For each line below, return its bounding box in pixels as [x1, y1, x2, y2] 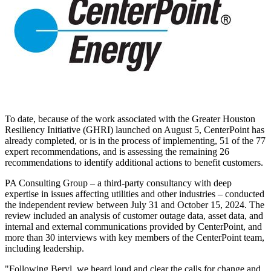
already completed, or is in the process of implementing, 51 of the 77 [5, 135, 266, 146]
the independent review [5, 199, 96, 210]
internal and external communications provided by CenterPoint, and [5, 221, 262, 232]
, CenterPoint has [199, 124, 264, 135]
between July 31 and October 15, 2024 [96, 199, 244, 210]
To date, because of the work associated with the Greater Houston [5, 113, 255, 124]
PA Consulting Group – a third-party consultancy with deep [5, 177, 232, 188]
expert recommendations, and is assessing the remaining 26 [5, 146, 229, 157]
